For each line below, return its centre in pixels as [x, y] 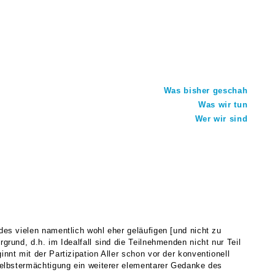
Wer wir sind [221, 118]
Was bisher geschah [206, 90]
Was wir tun [223, 104]
